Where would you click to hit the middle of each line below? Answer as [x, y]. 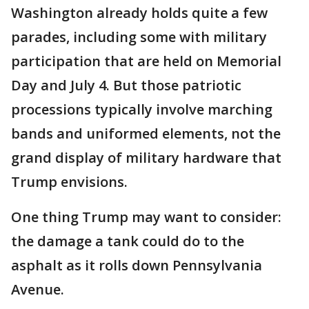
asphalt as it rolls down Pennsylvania [137, 266]
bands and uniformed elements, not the [146, 134]
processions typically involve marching [142, 110]
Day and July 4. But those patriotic [126, 86]
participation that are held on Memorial [146, 61]
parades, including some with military [139, 37]
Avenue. [38, 290]
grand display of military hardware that [146, 158]
